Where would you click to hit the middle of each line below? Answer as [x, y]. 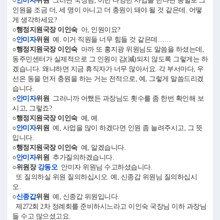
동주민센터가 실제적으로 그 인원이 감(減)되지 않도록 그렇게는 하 [110, 59]
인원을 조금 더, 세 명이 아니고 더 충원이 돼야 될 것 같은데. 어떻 [107, 10]
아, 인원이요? [100, 30]
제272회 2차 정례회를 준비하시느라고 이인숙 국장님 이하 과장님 [109, 206]
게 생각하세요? [36, 20]
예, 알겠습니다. [103, 148]
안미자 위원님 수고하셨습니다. [105, 167]
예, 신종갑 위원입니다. [86, 197]
